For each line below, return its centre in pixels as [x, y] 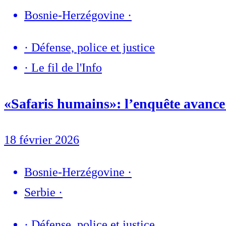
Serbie [40, 192]
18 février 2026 [42, 140]
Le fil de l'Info [67, 68]
